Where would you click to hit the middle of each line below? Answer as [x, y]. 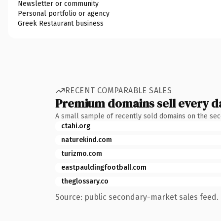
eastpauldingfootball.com [104, 167]
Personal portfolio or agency [64, 13]
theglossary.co [85, 181]
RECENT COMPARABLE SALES [119, 91]
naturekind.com [87, 140]
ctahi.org [76, 126]
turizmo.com [82, 153]
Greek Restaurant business [61, 23]
